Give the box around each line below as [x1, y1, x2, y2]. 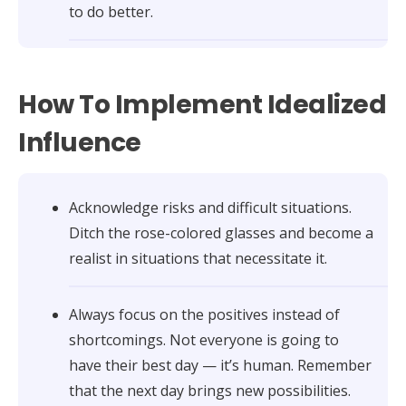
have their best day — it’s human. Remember [69, 354, 372, 375]
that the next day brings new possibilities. [69, 380, 351, 401]
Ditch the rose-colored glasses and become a [69, 222, 373, 243]
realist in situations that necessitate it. [69, 247, 327, 268]
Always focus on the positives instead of [69, 304, 340, 324]
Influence [18, 124, 141, 160]
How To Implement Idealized [18, 86, 387, 122]
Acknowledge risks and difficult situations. [69, 197, 352, 217]
